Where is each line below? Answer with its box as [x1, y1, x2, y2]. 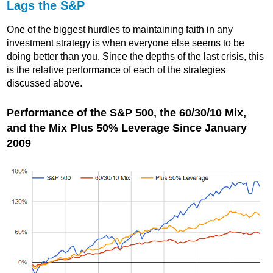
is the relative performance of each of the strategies [7, 65, 226, 76]
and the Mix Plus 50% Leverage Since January [7, 122, 247, 135]
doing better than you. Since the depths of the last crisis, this [7, 51, 264, 62]
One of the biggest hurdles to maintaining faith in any [7, 24, 233, 35]
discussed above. [7, 78, 83, 89]
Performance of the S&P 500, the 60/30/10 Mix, [7, 107, 247, 119]
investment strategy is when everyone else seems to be [7, 38, 245, 49]
